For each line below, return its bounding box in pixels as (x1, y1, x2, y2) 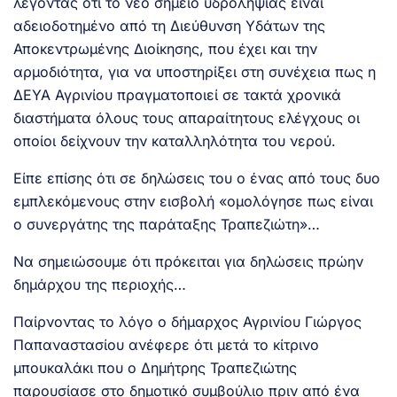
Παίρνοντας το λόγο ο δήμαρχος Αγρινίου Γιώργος (13, 312, 362, 331)
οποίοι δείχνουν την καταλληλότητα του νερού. (13, 131, 336, 150)
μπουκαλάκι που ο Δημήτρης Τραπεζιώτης (13, 358, 297, 377)
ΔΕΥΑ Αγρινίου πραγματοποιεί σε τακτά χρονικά (13, 85, 341, 104)
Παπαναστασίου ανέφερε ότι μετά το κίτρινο (13, 335, 319, 354)
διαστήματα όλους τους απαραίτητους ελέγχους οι (13, 108, 360, 127)
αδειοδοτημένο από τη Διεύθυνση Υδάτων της (13, 16, 325, 35)
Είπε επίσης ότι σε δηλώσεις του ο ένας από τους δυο (13, 168, 380, 187)
